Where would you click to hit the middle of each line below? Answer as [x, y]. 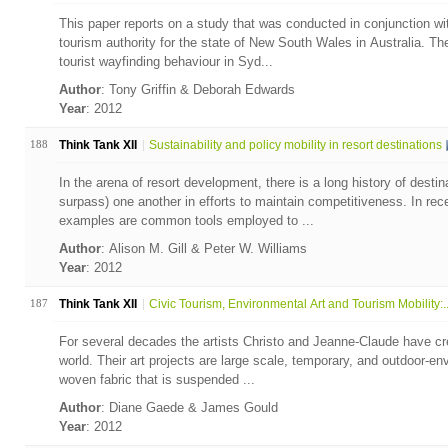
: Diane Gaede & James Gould [191, 407]
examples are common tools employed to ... [186, 220]
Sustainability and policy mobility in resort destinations [295, 145]
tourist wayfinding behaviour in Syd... [165, 61]
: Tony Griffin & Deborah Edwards [199, 89]
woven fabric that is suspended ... [156, 379]
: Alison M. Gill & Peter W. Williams [205, 248]
